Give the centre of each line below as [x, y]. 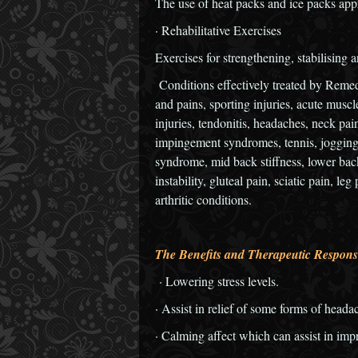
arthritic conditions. [203, 199]
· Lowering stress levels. [217, 281]
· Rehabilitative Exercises [218, 30]
